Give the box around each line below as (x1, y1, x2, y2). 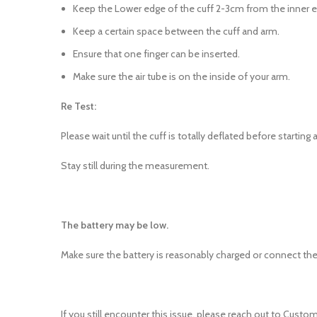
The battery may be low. (61, 219, 171, 231)
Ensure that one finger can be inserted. (73, 47, 240, 60)
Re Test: (61, 100, 96, 113)
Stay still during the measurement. (61, 159, 209, 172)
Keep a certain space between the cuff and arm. (73, 25, 279, 38)
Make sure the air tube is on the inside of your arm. (73, 70, 290, 83)
